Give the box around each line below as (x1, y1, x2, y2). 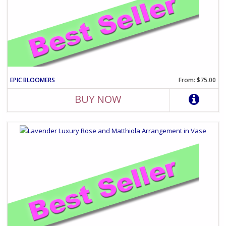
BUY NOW (75, 92, 122, 106)
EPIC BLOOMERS (10, 76, 55, 85)
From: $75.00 (178, 76, 216, 85)
